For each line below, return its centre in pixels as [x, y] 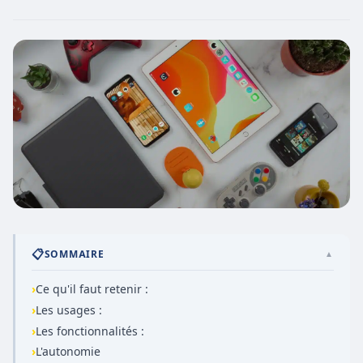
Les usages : [69, 310]
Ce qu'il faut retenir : [92, 288]
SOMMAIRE [74, 254]
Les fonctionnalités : [90, 331]
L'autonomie [68, 352]
